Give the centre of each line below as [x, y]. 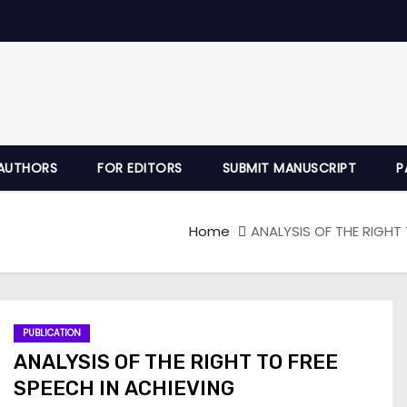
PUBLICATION [52, 333]
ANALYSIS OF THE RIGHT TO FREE [176, 362]
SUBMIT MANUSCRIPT [289, 168]
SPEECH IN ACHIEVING [124, 388]
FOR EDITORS [140, 168]
